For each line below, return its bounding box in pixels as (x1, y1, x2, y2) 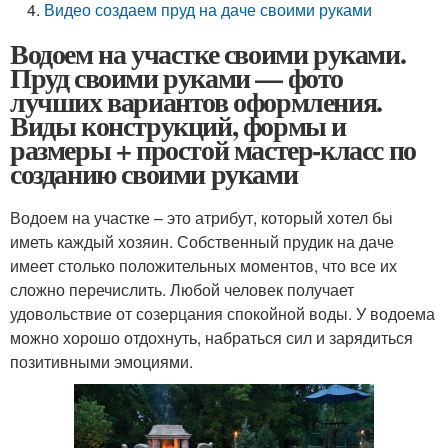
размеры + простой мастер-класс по (10, 129, 416, 170)
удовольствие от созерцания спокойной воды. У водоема (10, 302, 435, 325)
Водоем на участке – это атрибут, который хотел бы (10, 206, 393, 229)
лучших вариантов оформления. (10, 81, 382, 122)
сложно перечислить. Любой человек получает (10, 278, 354, 301)
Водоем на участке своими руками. (10, 33, 406, 74)
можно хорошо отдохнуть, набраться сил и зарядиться (10, 326, 413, 349)
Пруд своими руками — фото (10, 57, 343, 98)
